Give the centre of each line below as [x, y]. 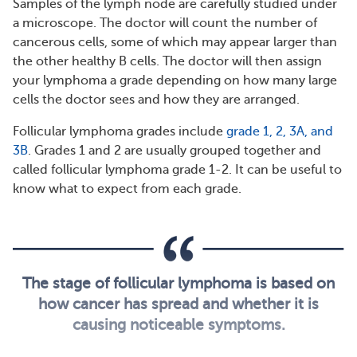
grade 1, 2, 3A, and [280, 131]
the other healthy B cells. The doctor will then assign [167, 61]
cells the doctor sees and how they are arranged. [156, 100]
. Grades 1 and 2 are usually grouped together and [175, 151]
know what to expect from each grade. [127, 189]
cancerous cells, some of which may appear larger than [175, 42]
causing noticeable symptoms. [178, 324]
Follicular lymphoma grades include [120, 131]
